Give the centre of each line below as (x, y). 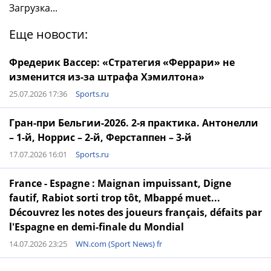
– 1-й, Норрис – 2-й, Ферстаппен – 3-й (100, 137)
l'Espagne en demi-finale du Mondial (96, 227)
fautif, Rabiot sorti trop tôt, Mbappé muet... (115, 198)
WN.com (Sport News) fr (119, 244)
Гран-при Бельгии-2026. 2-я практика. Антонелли (134, 123)
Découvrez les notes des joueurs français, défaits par (135, 212)
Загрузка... (33, 8)
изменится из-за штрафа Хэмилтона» (107, 77)
